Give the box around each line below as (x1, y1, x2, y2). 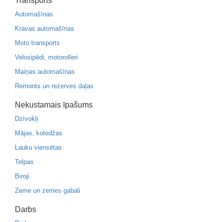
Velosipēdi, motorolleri (15, 54, 78, 61)
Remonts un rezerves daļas (15, 82, 94, 90)
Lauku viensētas (15, 144, 62, 151)
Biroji (15, 172, 29, 180)
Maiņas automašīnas (15, 68, 75, 75)
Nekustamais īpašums (15, 101, 93, 109)
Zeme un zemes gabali (15, 187, 80, 194)
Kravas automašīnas (15, 25, 74, 32)
